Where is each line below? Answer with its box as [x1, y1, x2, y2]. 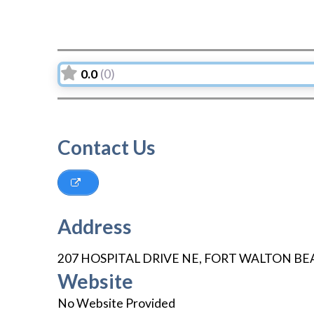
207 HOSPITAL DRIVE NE [57, 251, 199, 266]
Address [57, 214, 132, 239]
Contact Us [57, 135, 156, 159]
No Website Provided [57, 296, 175, 311]
